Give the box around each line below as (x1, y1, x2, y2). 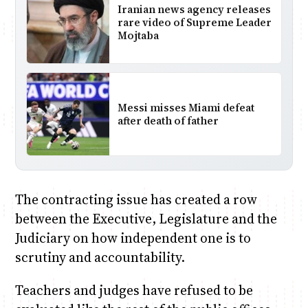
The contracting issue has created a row (14, 190, 257, 209)
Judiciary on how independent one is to (14, 229, 251, 247)
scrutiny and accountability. (14, 248, 185, 267)
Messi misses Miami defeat (117, 100, 254, 115)
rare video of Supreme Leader (117, 14, 272, 30)
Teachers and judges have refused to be (14, 280, 253, 299)
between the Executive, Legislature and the (14, 210, 277, 228)
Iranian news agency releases (117, 1, 271, 16)
